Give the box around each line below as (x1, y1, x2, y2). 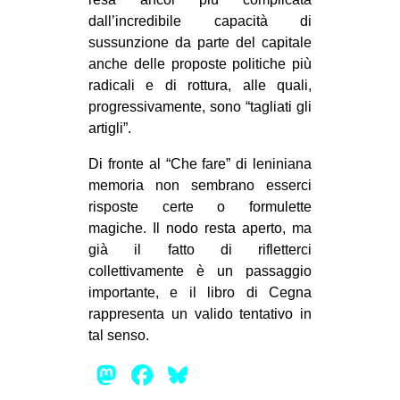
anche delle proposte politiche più (88, 56, 312, 72)
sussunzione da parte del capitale (88, 35, 312, 51)
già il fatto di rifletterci (88, 242, 312, 258)
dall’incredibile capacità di (88, 13, 312, 29)
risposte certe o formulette (88, 199, 312, 215)
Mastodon (121, 359, 247, 392)
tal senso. (88, 328, 149, 344)
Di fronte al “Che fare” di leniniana (88, 156, 312, 172)
